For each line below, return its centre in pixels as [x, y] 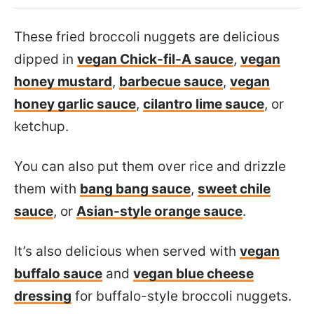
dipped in [46, 59]
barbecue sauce [171, 81]
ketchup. [43, 126]
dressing [43, 296]
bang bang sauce [135, 189]
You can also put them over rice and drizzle [150, 166]
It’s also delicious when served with [127, 251]
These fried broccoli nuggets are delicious [147, 36]
